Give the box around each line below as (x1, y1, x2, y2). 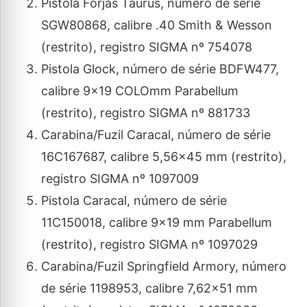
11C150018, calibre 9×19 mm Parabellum (41, 215, 272, 230)
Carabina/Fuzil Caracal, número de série (41, 127, 271, 142)
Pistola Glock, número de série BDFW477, (41, 62, 279, 76)
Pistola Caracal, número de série (41, 193, 227, 208)
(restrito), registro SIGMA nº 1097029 (41, 237, 258, 251)
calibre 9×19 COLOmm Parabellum (41, 84, 238, 98)
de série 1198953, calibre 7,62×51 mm (41, 281, 258, 295)
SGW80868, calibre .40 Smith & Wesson (41, 18, 272, 32)
